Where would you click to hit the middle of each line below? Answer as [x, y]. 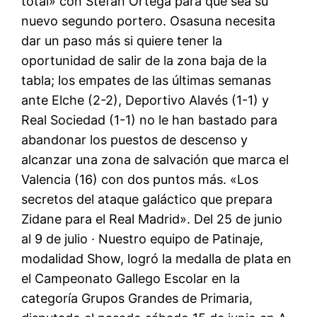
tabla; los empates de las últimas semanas [146, 80]
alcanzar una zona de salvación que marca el [155, 159]
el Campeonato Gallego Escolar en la [131, 278]
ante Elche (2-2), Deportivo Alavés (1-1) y [145, 100]
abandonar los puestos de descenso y [135, 139]
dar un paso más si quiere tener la [122, 40]
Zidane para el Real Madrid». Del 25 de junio [152, 219]
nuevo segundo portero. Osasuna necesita [149, 21]
